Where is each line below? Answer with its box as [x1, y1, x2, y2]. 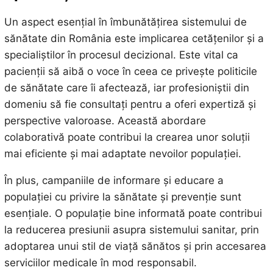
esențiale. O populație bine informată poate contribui [4, 207, 262, 219]
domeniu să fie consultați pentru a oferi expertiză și [4, 97, 256, 110]
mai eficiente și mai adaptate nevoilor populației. [4, 147, 241, 160]
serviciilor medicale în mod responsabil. [4, 256, 197, 269]
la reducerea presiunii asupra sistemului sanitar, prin [4, 223, 259, 236]
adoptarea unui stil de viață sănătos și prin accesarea [4, 239, 266, 252]
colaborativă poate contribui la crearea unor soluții [4, 130, 250, 143]
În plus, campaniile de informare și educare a [4, 174, 224, 186]
